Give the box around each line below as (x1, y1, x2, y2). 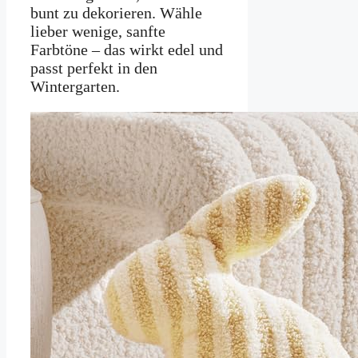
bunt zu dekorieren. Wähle (30, 4, 202, 22)
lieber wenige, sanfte (30, 22, 165, 41)
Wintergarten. (30, 78, 120, 96)
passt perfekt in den (30, 59, 157, 78)
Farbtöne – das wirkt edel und (30, 41, 223, 59)
